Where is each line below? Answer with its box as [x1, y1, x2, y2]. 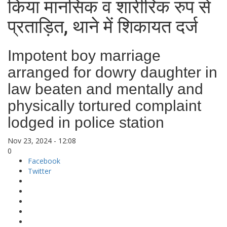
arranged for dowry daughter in [8, 64, 217, 81]
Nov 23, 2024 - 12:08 [8, 136, 76, 145]
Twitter [28, 166, 51, 176]
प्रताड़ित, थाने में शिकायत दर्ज [8, 16, 198, 37]
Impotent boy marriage [8, 47, 161, 64]
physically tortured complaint [8, 97, 201, 114]
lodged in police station [8, 114, 164, 131]
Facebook [28, 156, 60, 166]
